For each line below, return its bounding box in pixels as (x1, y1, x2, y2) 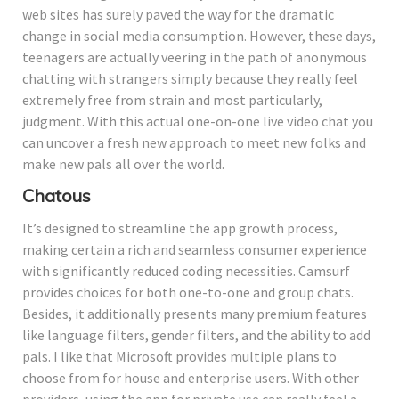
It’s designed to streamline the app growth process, (22, 218, 338, 237)
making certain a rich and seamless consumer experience (22, 240, 367, 258)
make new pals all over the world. (22, 154, 224, 173)
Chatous (22, 183, 91, 207)
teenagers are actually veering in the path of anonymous (22, 47, 367, 66)
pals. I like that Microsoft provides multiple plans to (22, 346, 337, 365)
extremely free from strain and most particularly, (22, 90, 322, 109)
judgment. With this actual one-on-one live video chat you (22, 111, 373, 130)
